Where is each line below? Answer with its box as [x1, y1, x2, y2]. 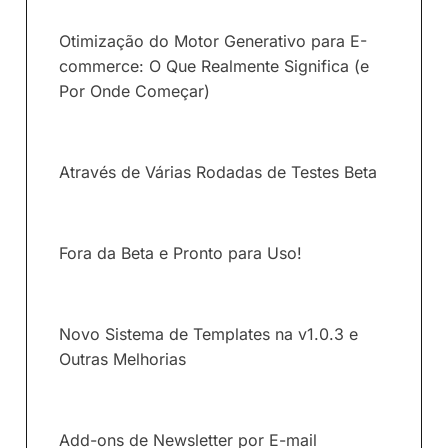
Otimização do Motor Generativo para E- [59, 31, 367, 52]
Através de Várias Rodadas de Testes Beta [59, 162, 377, 183]
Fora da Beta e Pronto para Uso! [59, 243, 302, 264]
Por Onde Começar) [59, 81, 210, 102]
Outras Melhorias [59, 349, 186, 370]
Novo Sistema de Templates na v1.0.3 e [59, 324, 358, 345]
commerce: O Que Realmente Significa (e [59, 56, 369, 77]
